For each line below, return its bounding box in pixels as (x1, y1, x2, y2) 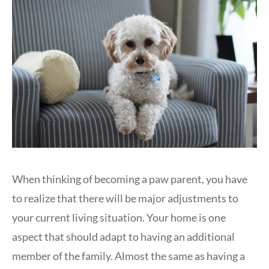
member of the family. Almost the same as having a (12, 249, 245, 263)
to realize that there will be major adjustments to (12, 192, 238, 205)
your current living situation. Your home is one (12, 211, 226, 225)
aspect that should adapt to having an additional (12, 230, 235, 244)
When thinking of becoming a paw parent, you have (12, 172, 247, 186)
